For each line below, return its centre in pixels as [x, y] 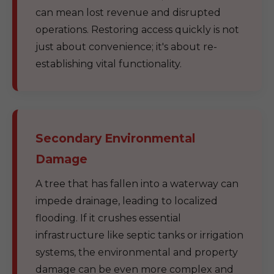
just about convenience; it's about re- [126, 47]
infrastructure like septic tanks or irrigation [139, 235]
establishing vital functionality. [109, 64]
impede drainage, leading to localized [127, 201]
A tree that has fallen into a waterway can [137, 184]
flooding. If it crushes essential [108, 218]
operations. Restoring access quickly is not [137, 30]
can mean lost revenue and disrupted [128, 13]
